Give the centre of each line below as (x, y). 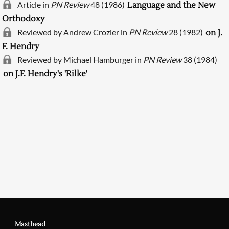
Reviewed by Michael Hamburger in (81, 59)
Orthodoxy (24, 19)
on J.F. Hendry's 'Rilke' (45, 73)
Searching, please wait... (114, 79)
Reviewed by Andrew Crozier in (73, 32)
